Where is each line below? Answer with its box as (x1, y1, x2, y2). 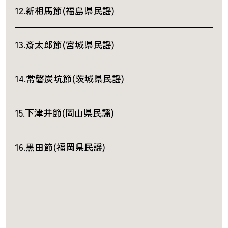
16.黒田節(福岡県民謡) (15, 140, 105, 154)
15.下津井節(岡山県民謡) (15, 106, 114, 120)
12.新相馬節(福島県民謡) (15, 4, 115, 17)
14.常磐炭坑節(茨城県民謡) (15, 72, 124, 85)
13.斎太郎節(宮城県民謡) (15, 38, 115, 51)
